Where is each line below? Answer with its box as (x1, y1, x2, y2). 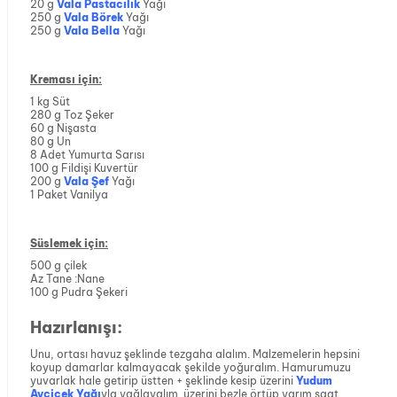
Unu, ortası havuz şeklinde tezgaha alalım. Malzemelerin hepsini (30, 346, 360, 361)
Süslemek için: (30, 237, 108, 251)
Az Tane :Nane (30, 272, 105, 286)
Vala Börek (64, 11, 123, 25)
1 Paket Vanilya (30, 188, 108, 202)
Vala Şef (64, 175, 109, 189)
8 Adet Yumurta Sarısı (30, 148, 144, 162)
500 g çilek (30, 259, 88, 273)
